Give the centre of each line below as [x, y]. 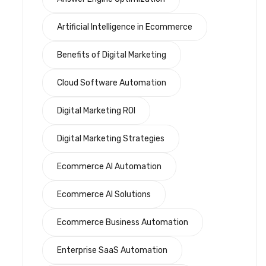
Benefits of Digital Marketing [112, 55]
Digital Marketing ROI [96, 110]
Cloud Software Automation [112, 83]
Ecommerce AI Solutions [104, 194]
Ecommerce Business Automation [123, 222]
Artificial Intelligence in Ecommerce [125, 27]
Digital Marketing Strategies [111, 138]
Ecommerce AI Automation [109, 166]
